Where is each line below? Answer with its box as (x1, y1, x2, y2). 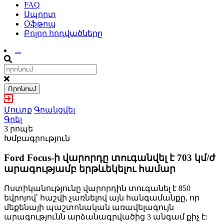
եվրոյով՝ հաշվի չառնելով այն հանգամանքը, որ (4, 193, 199, 202)
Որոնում (8, 85, 36, 92)
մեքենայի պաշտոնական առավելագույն (4, 203, 174, 212)
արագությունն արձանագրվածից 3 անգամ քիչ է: (4, 212, 207, 221)
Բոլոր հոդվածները (24, 29, 102, 37)
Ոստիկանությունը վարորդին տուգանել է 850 (4, 184, 190, 193)
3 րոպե (4, 124, 33, 133)
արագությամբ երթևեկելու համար (4, 163, 175, 174)
